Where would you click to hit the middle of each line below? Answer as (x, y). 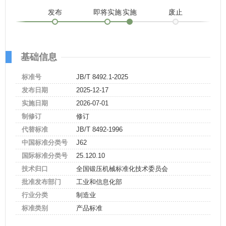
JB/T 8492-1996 (99, 129)
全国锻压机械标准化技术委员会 (122, 169)
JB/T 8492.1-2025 (102, 77)
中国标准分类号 (45, 143)
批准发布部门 (41, 182)
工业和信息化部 (99, 182)
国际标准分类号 (45, 156)
